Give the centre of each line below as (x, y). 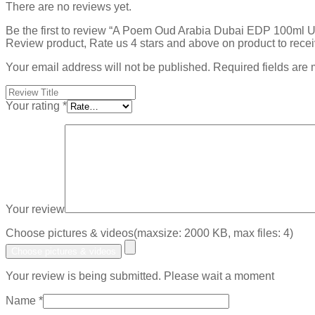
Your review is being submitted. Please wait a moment (140, 276)
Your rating (34, 106)
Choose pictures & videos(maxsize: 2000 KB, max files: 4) (149, 233)
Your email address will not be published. (108, 67)
